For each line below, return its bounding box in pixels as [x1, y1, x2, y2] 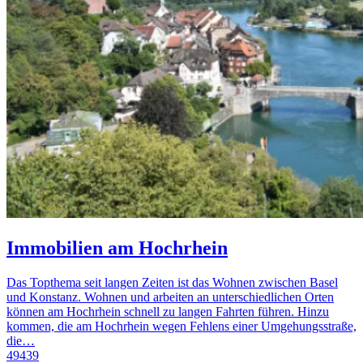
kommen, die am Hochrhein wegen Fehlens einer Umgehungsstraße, [6, 318, 357, 333]
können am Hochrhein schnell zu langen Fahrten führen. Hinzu [6, 304, 329, 318]
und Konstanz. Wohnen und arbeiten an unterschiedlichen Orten [6, 289, 334, 304]
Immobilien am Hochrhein [6, 237, 228, 259]
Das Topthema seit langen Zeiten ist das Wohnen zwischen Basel [6, 275, 338, 289]
